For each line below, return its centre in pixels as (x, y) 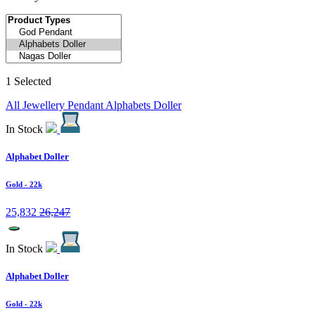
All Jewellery (37, 105)
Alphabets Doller (143, 105)
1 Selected (28, 81)
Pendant (86, 105)
